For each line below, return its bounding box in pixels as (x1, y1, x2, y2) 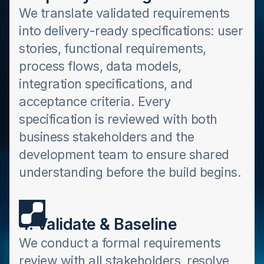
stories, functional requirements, (19, 41, 206, 56)
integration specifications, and (19, 76, 193, 91)
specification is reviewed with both (19, 111, 217, 127)
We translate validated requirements (19, 5, 230, 21)
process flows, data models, (19, 58, 181, 74)
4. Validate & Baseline (19, 214, 177, 233)
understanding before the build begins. (19, 164, 241, 180)
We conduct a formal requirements (19, 235, 220, 250)
